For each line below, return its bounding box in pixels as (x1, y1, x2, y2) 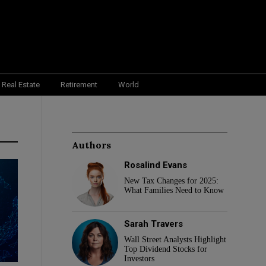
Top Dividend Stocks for (124, 245, 208, 254)
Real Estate (2, 80, 40, 89)
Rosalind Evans (124, 159, 188, 170)
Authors (71, 138, 111, 151)
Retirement (61, 80, 97, 89)
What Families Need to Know (124, 185, 224, 195)
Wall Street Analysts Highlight (124, 235, 227, 245)
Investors (124, 254, 155, 264)
